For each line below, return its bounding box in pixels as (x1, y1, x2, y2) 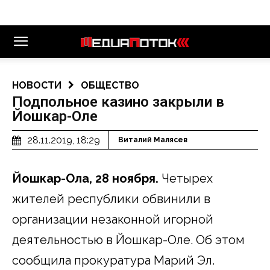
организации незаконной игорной (12, 212, 213, 227)
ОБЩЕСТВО (81, 80, 139, 91)
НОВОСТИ (12, 80, 61, 91)
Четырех (159, 171, 213, 186)
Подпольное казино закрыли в (12, 93, 224, 110)
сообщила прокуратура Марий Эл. (12, 253, 215, 268)
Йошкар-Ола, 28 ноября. (12, 171, 159, 186)
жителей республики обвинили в (12, 191, 210, 206)
